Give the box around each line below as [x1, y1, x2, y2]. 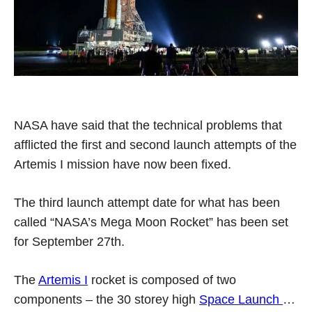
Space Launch [199, 292, 283, 306]
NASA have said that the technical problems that [14, 118, 282, 132]
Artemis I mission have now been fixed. [14, 157, 231, 171]
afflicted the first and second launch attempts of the [14, 137, 297, 152]
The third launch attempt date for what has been [14, 195, 280, 210]
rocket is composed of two [88, 272, 236, 287]
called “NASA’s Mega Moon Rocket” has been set [14, 214, 288, 229]
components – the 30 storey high [14, 292, 199, 306]
